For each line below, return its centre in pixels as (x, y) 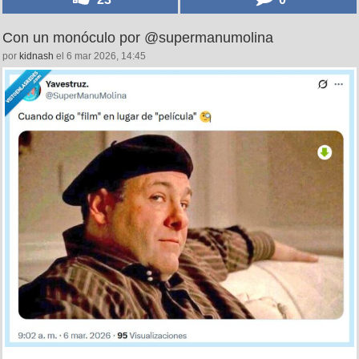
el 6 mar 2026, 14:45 (100, 56)
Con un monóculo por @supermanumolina (138, 38)
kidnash (36, 56)
